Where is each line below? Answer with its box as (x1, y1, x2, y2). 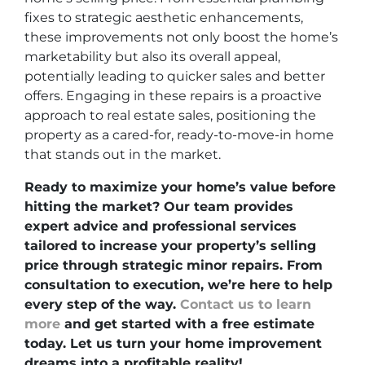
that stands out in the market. (24, 147, 224, 163)
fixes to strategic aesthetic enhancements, (24, 10, 303, 26)
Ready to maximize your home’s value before (24, 179, 336, 196)
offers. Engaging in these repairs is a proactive (24, 88, 322, 104)
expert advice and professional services (24, 218, 297, 235)
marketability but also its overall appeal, (24, 49, 280, 65)
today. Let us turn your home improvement (24, 336, 322, 352)
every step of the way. (24, 297, 180, 313)
